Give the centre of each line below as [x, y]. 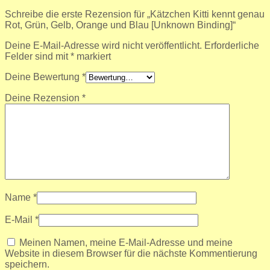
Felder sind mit [38, 56]
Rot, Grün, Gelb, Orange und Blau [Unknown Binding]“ [120, 25]
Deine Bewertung [43, 77]
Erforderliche [232, 45]
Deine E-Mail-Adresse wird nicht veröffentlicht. [103, 45]
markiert [93, 56]
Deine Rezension [43, 98]
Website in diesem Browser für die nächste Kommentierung [131, 253]
